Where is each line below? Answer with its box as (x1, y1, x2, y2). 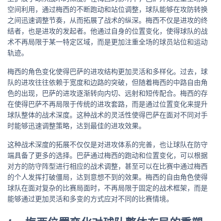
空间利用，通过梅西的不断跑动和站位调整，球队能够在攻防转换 (7, 4, 208, 14)
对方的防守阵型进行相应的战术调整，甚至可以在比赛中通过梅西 (7, 161, 208, 171)
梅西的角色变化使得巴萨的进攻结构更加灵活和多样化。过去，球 (7, 66, 208, 76)
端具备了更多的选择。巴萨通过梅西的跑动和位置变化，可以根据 (7, 150, 208, 160)
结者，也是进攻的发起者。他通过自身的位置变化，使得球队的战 (7, 26, 208, 36)
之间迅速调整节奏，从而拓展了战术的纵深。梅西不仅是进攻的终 (7, 15, 208, 25)
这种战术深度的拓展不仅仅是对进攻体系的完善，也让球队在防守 (7, 139, 208, 149)
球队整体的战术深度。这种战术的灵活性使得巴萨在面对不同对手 (7, 110, 208, 119)
